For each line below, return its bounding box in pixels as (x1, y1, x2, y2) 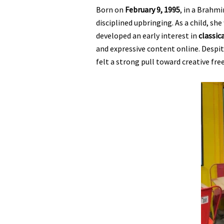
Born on (96, 4, 125, 14)
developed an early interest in (96, 30, 198, 40)
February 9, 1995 (125, 4, 180, 14)
